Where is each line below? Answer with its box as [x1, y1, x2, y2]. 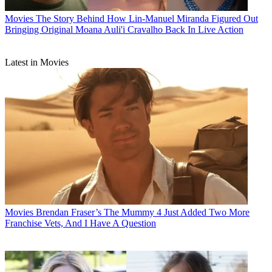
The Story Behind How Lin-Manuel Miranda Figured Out [36, 13, 258, 24]
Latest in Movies [5, 56, 69, 67]
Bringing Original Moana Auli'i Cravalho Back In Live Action [5, 24, 243, 35]
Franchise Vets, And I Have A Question [5, 217, 156, 228]
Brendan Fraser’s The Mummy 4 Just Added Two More [36, 206, 250, 217]
